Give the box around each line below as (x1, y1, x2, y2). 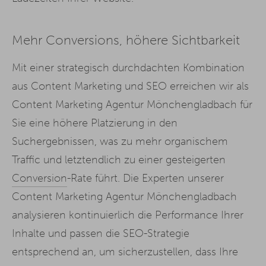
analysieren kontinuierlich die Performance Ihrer (12, 208, 243, 221)
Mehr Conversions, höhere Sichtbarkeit (12, 32, 240, 48)
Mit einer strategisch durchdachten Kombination (12, 61, 245, 74)
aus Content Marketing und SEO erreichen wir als (12, 79, 249, 93)
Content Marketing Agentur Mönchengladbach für (12, 97, 252, 111)
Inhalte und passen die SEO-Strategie (12, 226, 189, 240)
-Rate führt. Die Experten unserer (67, 171, 224, 185)
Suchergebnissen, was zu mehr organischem (12, 134, 228, 148)
